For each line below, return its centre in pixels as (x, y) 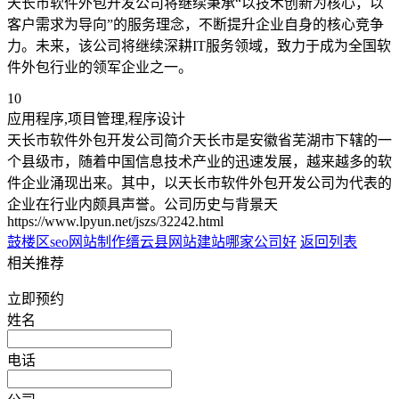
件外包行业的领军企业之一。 (100, 67)
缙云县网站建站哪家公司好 (211, 241)
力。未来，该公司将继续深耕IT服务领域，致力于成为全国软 (199, 45)
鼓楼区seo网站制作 (66, 241)
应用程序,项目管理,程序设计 (96, 118)
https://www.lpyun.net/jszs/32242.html (115, 221)
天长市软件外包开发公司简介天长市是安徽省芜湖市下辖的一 (199, 140)
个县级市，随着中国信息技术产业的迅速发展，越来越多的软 (199, 161)
